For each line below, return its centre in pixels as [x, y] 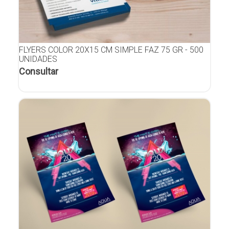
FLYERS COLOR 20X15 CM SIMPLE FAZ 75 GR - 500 [111, 50]
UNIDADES [38, 59]
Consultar [39, 71]
